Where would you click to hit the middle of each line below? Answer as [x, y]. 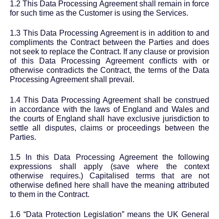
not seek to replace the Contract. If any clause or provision [109, 52]
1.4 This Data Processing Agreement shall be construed [109, 100]
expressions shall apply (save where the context [109, 166]
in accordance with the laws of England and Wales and [109, 109]
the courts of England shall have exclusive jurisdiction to [109, 118]
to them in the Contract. [50, 194]
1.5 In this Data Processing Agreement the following [109, 157]
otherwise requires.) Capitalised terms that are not [109, 175]
